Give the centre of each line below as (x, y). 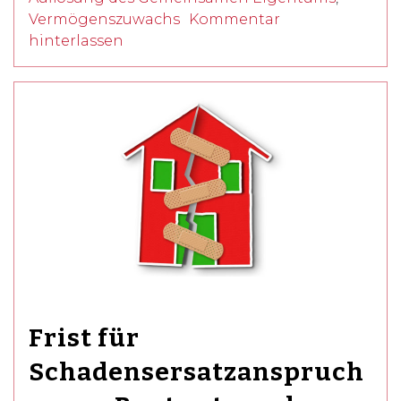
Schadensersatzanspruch (196, 371)
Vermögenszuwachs (104, 19)
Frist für (84, 337)
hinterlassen (76, 40)
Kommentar (235, 19)
